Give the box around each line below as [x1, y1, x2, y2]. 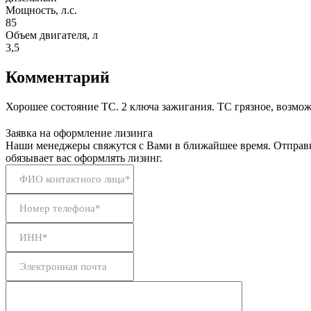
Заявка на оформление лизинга [6, 126, 153, 139]
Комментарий [6, 67, 110, 86]
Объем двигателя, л [6, 28, 98, 41]
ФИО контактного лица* [19, 173, 131, 184]
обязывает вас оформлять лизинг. [6, 151, 162, 164]
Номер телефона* [19, 202, 101, 213]
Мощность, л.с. [6, 3, 77, 16]
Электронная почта [19, 260, 107, 271]
